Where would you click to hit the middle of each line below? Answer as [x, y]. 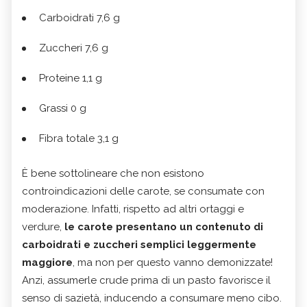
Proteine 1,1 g [71, 78]
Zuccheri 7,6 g [74, 48]
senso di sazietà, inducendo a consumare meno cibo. [152, 298]
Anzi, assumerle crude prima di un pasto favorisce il [146, 281]
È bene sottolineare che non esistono [113, 174]
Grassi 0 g [63, 109]
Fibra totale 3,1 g [79, 139]
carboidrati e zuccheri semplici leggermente [139, 245]
